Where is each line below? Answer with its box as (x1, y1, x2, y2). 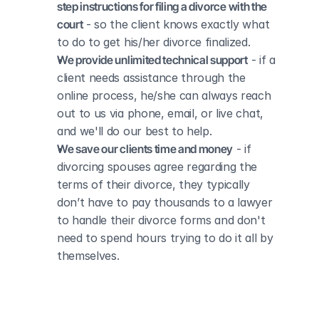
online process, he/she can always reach (57, 88, 271, 103)
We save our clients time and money (57, 142, 234, 156)
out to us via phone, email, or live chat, (57, 106, 263, 120)
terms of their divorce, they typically (57, 177, 250, 192)
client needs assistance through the (57, 70, 246, 85)
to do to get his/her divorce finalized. (57, 35, 251, 49)
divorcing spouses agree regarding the (57, 159, 258, 174)
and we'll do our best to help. (57, 124, 212, 138)
